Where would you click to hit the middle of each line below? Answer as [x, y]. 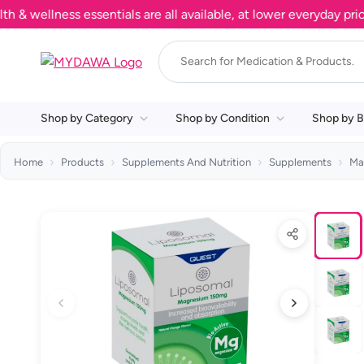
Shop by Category [87, 118]
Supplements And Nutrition [186, 162]
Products [82, 162]
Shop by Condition [223, 118]
